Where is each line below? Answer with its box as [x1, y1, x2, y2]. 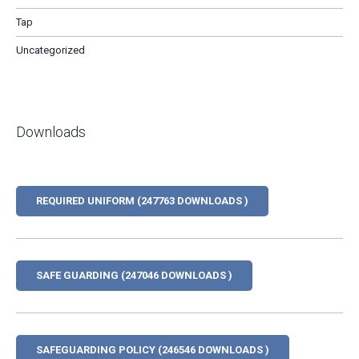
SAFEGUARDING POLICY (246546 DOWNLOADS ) [36, 344, 269, 356]
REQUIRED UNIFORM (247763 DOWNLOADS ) [36, 195, 248, 207]
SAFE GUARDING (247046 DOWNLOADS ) [36, 269, 232, 281]
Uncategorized [16, 44, 85, 56]
